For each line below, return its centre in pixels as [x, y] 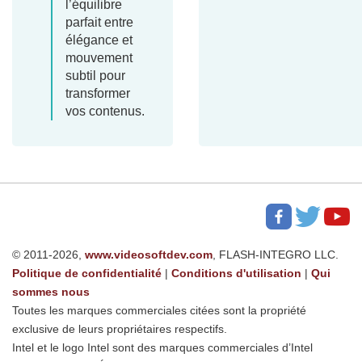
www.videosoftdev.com [149, 255]
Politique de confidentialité [87, 274]
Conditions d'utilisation [236, 274]
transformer [98, 94]
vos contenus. [105, 112]
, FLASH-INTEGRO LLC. [276, 255]
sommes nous [51, 292]
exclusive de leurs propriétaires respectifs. [120, 329]
